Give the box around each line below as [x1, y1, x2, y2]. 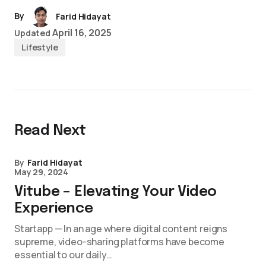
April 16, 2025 [52, 26, 112, 39]
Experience [14, 201, 93, 216]
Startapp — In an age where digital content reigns [14, 222, 228, 235]
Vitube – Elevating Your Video [14, 185, 217, 199]
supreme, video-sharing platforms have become [14, 235, 224, 248]
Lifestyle [21, 41, 58, 53]
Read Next [14, 123, 86, 138]
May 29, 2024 [14, 166, 69, 178]
